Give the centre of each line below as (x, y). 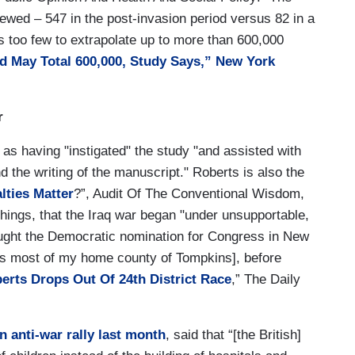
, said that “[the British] (233, 334)
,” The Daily (266, 279)
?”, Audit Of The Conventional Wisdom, (189, 193)
